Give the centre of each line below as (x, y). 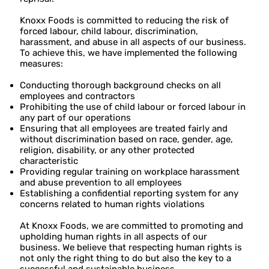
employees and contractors (78, 96)
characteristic (49, 161)
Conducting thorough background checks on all (121, 86)
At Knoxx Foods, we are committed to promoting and (132, 226)
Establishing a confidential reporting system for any (129, 194)
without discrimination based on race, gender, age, (127, 140)
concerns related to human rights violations (113, 204)
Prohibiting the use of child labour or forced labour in (133, 107)
